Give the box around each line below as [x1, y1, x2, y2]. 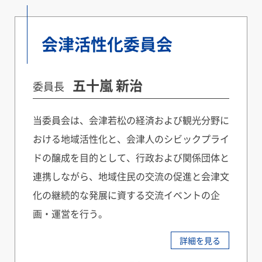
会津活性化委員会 [42, 32, 173, 56]
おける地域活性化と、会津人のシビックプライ [33, 131, 229, 146]
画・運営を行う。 [33, 206, 108, 220]
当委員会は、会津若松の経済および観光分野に [33, 112, 229, 127]
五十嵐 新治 [73, 74, 143, 95]
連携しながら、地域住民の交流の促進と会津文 [33, 168, 229, 183]
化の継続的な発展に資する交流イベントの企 [33, 187, 220, 202]
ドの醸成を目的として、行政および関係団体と [33, 150, 229, 164]
